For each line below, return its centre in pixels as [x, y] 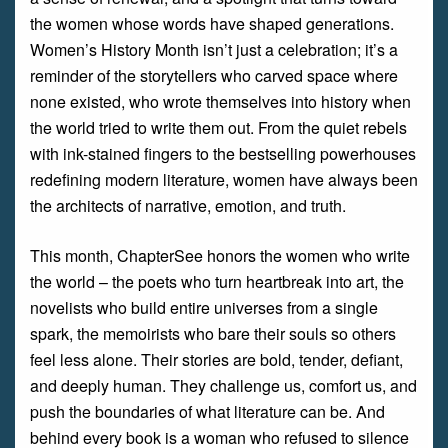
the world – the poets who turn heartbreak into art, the [217, 281]
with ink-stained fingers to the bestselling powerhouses [223, 153]
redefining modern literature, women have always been [224, 179]
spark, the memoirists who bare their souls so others [213, 333]
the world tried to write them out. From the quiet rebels [218, 127]
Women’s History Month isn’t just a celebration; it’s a [214, 49]
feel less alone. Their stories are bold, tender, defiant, [216, 359]
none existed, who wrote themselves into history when [220, 101]
